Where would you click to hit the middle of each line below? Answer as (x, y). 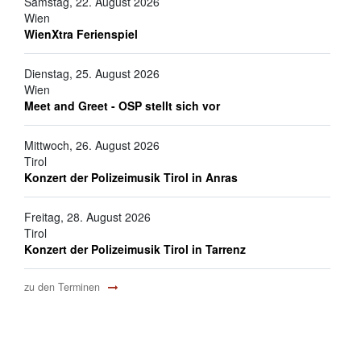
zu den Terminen (63, 287)
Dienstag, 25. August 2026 (91, 74)
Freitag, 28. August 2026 (87, 217)
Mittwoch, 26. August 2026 (91, 145)
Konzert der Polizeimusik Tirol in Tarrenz (135, 249)
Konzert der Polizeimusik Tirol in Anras (131, 178)
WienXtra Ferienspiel (81, 34)
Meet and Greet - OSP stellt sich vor (122, 106)
